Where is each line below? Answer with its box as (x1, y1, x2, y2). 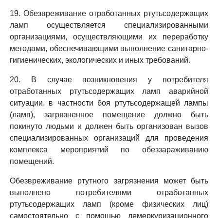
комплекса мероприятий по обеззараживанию (10, 145, 208, 154)
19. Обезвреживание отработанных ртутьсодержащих (10, 9, 208, 18)
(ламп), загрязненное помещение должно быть (10, 110, 208, 119)
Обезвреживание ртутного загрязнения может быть (10, 177, 208, 185)
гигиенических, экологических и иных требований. (10, 56, 190, 64)
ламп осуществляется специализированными (10, 21, 208, 29)
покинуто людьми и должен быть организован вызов (10, 122, 208, 130)
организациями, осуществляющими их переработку (10, 33, 208, 41)
